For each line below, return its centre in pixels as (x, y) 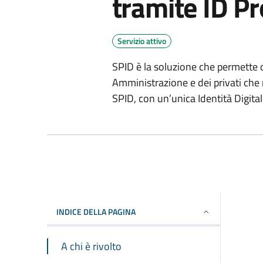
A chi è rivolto (91, 246)
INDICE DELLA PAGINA (96, 211)
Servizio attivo (141, 41)
